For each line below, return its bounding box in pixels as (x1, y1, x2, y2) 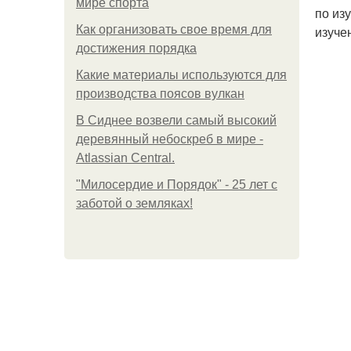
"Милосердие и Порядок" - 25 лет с (76, 178, 277, 191)
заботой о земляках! (76, 197, 193, 210)
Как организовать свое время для (76, 23, 272, 36)
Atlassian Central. (76, 151, 175, 165)
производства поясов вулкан (76, 87, 244, 100)
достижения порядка (76, 42, 197, 55)
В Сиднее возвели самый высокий (76, 114, 277, 127)
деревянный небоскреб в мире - (76, 132, 263, 146)
